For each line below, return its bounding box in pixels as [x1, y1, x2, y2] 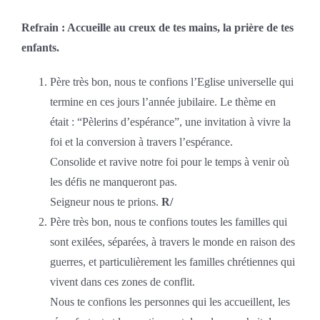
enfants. [21, 41, 59, 54]
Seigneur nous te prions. [49, 195, 161, 208]
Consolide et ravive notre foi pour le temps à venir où [49, 155, 289, 168]
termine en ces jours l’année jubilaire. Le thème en [49, 95, 276, 108]
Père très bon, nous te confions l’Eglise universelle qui [49, 75, 294, 88]
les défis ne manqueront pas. [49, 175, 177, 188]
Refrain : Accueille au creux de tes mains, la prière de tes [21, 21, 294, 34]
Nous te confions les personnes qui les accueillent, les [49, 295, 290, 308]
